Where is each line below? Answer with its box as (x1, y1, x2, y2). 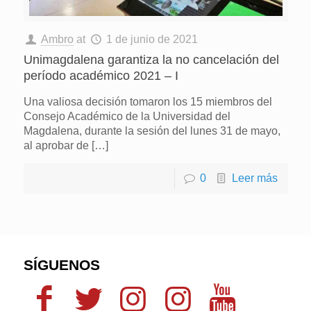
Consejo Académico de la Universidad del (23, 110, 230, 122)
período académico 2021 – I (23, 68, 178, 83)
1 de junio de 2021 (106, 33, 199, 45)
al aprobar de (23, 139, 89, 151)
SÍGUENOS (23, 256, 100, 273)
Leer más (231, 171, 278, 184)
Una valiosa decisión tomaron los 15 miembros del (23, 95, 272, 108)
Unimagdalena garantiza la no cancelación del (23, 52, 279, 67)
